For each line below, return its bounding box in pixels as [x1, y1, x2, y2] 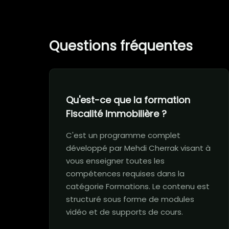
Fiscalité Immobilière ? [66, 107, 167, 120]
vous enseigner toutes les [66, 155, 165, 166]
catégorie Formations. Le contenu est [66, 181, 210, 192]
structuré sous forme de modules [66, 194, 194, 204]
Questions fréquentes [49, 37, 193, 55]
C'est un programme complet [66, 130, 180, 141]
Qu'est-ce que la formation [66, 94, 190, 106]
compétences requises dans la [66, 168, 185, 179]
